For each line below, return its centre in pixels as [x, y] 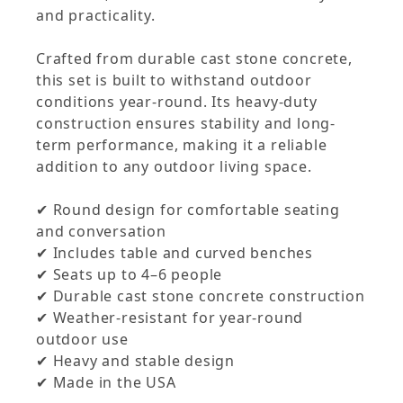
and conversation [101, 232]
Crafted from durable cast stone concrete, [194, 59]
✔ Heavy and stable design [135, 361]
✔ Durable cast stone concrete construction [201, 296]
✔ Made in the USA [106, 383]
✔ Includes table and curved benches [175, 253]
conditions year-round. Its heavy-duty [177, 102]
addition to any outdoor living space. [174, 167]
